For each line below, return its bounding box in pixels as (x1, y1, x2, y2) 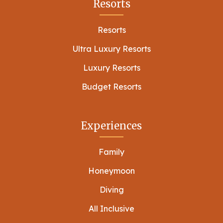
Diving (99, 184, 124, 195)
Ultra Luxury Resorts (72, 43, 151, 54)
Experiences (81, 119, 142, 132)
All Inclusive (89, 203, 134, 214)
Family (99, 146, 124, 157)
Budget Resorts (82, 81, 141, 92)
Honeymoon (88, 165, 135, 176)
